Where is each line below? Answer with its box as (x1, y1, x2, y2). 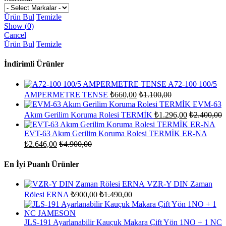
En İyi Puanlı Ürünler (4, 159, 79, 168)
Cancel (4, 31, 26, 39)
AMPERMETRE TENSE (24, 90, 108, 99)
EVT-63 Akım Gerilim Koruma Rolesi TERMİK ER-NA (24, 129, 207, 138)
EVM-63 (193, 99, 221, 108)
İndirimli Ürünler (4, 60, 64, 69)
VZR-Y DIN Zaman (147, 180, 212, 189)
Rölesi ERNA (24, 190, 69, 199)
